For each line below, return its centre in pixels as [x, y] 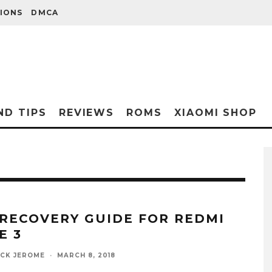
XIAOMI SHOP [216, 113]
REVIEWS [87, 113]
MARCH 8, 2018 [86, 255]
